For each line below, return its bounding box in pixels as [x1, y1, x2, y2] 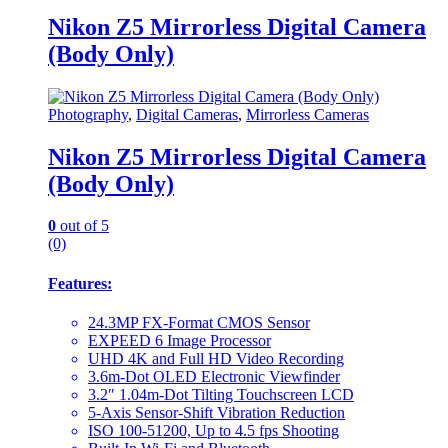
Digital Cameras [136, 105, 238, 123]
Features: [48, 274, 112, 292]
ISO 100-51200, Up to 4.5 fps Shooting [88, 422, 339, 439]
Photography [48, 105, 128, 123]
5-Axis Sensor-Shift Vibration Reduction [88, 404, 345, 421]
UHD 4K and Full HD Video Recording [88, 350, 344, 367]
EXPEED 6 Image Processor [88, 332, 271, 349]
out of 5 [56, 217, 109, 235]
